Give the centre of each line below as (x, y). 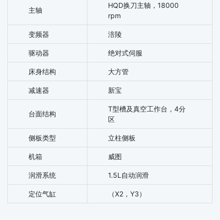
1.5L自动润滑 (128, 175)
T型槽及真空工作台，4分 (147, 109)
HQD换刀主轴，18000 (143, 5)
